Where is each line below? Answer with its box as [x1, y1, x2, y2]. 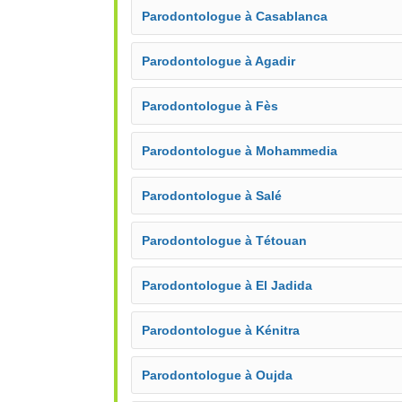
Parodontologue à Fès [142, 99, 278, 113]
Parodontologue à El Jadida [142, 278, 312, 293]
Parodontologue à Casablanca [142, 9, 328, 23]
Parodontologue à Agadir [142, 54, 295, 68]
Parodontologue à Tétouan [142, 233, 307, 248]
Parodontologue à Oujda [142, 368, 293, 382]
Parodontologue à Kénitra [142, 323, 300, 337]
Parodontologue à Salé [142, 188, 282, 203]
